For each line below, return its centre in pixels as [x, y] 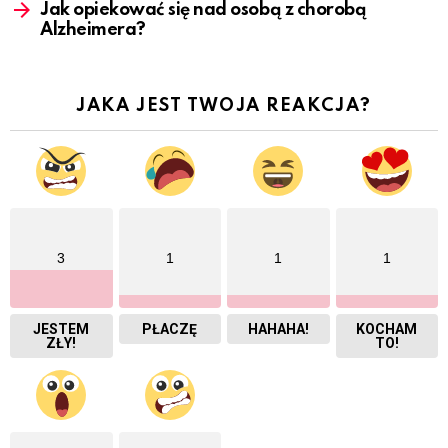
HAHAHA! [278, 328]
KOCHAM [387, 328]
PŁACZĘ [170, 328]
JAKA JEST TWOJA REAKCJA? [224, 105]
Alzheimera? [93, 29]
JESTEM [61, 328]
